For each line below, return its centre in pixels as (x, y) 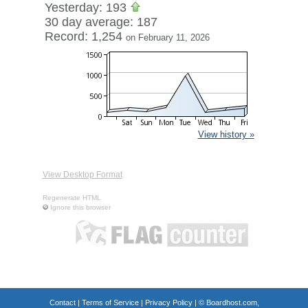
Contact (62, 302)
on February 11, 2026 (167, 37)
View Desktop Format (82, 175)
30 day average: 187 (101, 22)
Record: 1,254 (85, 36)
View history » (226, 134)
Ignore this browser (80, 207)
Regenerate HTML (71, 198)
